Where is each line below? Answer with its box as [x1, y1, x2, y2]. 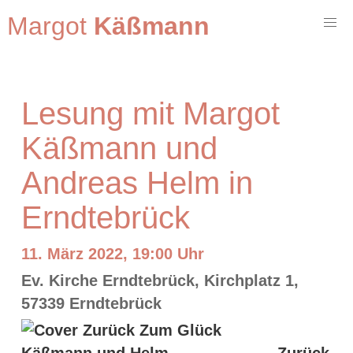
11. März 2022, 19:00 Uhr [21, 244, 204, 262]
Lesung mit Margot [21, 96, 280, 131]
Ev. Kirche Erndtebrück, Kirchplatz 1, [21, 271, 299, 289]
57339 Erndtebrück [21, 294, 162, 312]
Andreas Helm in [21, 165, 253, 200]
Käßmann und [21, 131, 217, 165]
